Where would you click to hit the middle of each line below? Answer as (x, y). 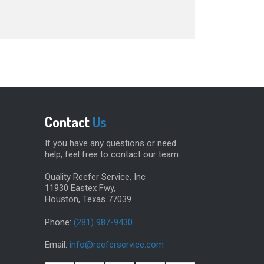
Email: (57, 245)
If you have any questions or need (110, 143)
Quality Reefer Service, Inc (95, 177)
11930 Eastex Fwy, (80, 188)
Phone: (59, 222)
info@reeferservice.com (117, 245)
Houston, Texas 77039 (88, 199)
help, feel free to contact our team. (113, 154)
